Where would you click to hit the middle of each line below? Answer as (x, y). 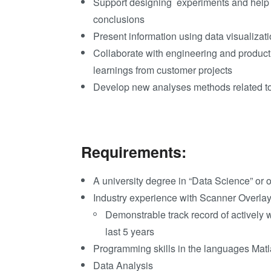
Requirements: (134, 152)
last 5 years (130, 232)
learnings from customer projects (163, 70)
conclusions (119, 19)
